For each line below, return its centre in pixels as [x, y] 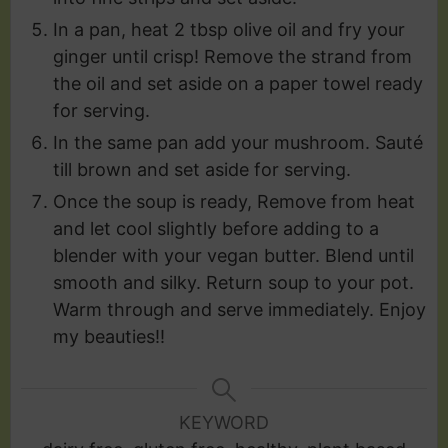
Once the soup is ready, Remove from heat [234, 201]
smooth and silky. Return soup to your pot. [233, 282]
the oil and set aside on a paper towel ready [238, 83]
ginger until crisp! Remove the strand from [232, 56]
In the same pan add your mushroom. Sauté [238, 142]
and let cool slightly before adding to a [216, 228]
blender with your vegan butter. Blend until [233, 255]
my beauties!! [109, 336]
